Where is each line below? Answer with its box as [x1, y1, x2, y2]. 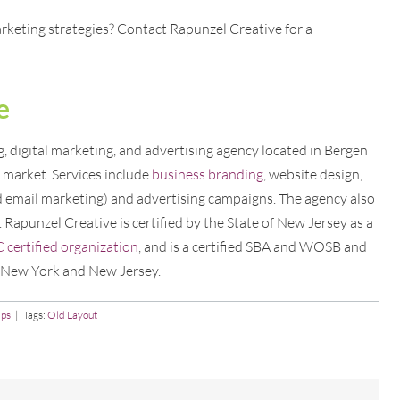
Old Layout [47, 307, 97, 321]
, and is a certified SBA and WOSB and [138, 237, 367, 255]
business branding [152, 164, 263, 183]
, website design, [263, 164, 362, 183]
